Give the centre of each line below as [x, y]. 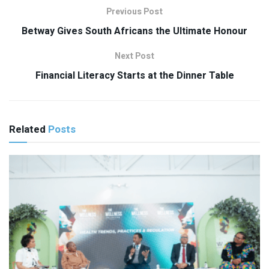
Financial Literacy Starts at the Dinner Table [134, 76]
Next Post [134, 56]
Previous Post [134, 12]
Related [27, 130]
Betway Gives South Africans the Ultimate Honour [134, 32]
